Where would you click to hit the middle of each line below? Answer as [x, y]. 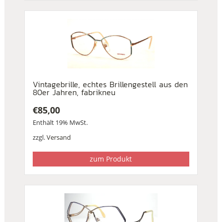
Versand [58, 138]
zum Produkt [111, 159]
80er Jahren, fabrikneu [74, 92]
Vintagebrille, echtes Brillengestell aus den [110, 84]
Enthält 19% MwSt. [60, 123]
